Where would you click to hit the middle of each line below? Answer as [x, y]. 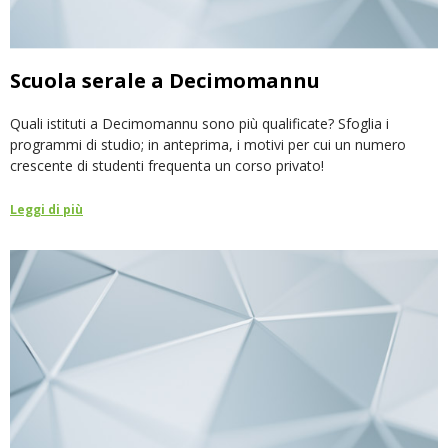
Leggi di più [46, 209]
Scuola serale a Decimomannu [165, 80]
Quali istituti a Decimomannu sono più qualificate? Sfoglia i [199, 123]
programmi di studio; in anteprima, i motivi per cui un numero [208, 144]
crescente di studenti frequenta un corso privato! [167, 165]
